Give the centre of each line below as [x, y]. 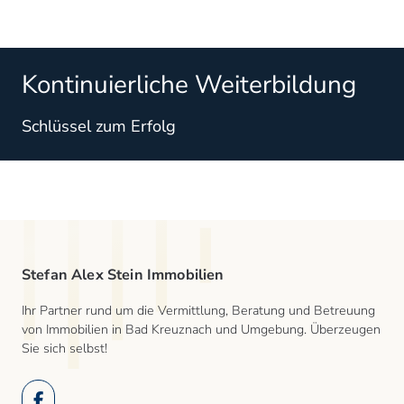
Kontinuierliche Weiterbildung [189, 85]
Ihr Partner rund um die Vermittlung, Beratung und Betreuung [198, 311]
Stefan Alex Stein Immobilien [123, 275]
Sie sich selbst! [64, 349]
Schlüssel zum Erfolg [99, 127]
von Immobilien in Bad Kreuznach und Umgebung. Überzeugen [201, 330]
